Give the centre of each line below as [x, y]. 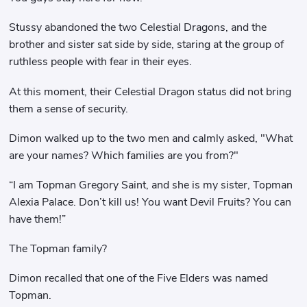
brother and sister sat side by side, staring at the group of [147, 45]
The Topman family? [58, 249]
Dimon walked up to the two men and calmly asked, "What [151, 138]
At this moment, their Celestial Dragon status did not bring [150, 91]
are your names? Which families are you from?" [124, 155]
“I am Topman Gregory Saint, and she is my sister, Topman [151, 185]
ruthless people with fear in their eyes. [101, 62]
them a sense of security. [69, 109]
